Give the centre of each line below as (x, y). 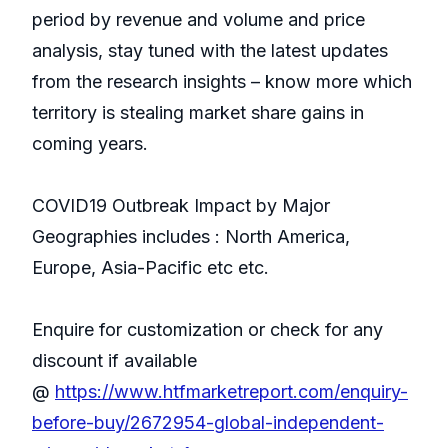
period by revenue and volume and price (198, 20)
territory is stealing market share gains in (198, 113)
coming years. (90, 144)
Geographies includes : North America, (191, 237)
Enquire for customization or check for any (207, 330)
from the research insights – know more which (222, 82)
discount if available (114, 361)
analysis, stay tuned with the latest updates (210, 51)
